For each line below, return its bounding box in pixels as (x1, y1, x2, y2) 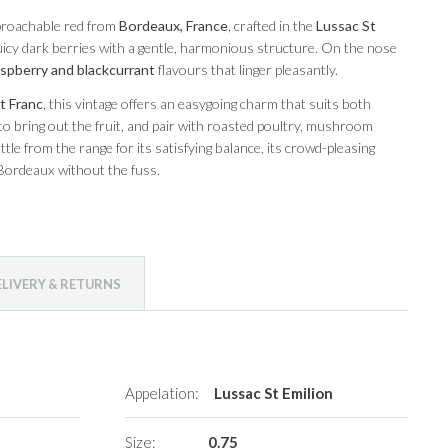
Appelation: (125, 383, 200, 402)
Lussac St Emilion (214, 383, 334, 402)
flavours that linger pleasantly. (154, 61, 338, 79)
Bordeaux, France (118, 17, 228, 35)
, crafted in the (227, 17, 316, 35)
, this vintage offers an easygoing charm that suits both (42, 95, 371, 113)
